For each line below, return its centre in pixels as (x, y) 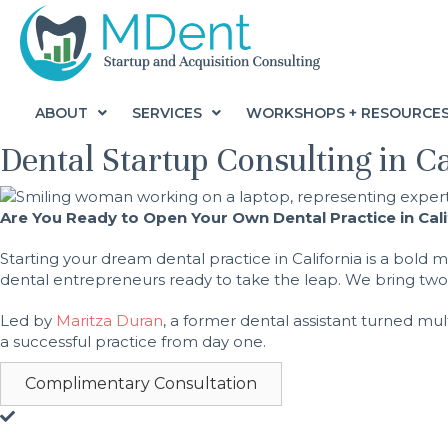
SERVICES (167, 112)
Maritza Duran (109, 321)
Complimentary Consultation (141, 384)
